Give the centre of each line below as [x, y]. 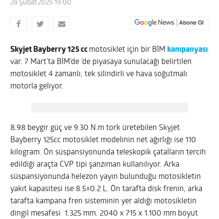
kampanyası [188, 50]
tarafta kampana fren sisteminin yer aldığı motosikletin [104, 201]
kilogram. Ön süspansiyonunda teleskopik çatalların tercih [108, 152]
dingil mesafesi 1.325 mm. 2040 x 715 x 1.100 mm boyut [104, 213]
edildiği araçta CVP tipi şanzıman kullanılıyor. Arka [95, 164]
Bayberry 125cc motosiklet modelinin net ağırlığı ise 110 [103, 140]
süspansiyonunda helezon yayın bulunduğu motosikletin [106, 177]
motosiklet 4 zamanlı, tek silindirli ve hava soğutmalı [99, 74]
